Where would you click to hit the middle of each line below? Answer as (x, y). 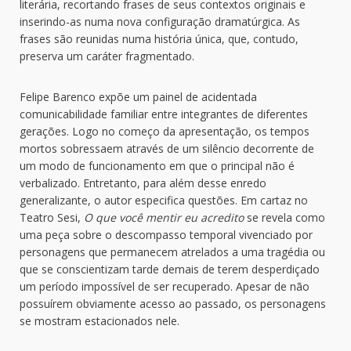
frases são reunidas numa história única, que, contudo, (159, 39)
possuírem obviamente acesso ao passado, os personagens (173, 304)
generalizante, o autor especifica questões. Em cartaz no (164, 201)
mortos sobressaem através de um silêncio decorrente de (167, 149)
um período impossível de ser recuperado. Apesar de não (165, 287)
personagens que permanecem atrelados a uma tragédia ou (172, 252)
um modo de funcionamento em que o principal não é (157, 166)
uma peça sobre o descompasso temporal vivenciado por (166, 235)
